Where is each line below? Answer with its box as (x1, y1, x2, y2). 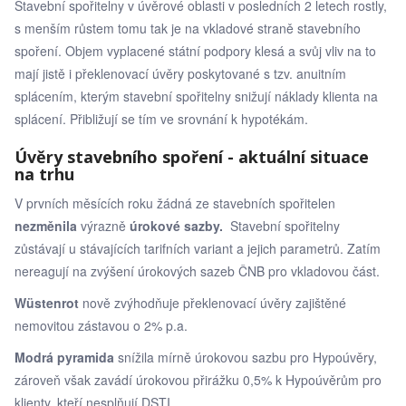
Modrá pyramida (14, 347, 114, 366)
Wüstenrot (14, 293, 79, 312)
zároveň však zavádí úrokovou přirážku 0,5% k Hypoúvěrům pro (14, 370, 382, 389)
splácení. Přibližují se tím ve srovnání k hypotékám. (14, 109, 308, 128)
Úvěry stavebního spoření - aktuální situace (14, 145, 369, 168)
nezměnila (14, 216, 77, 235)
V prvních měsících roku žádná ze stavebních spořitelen (14, 193, 335, 212)
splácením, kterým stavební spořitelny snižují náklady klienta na (14, 86, 378, 105)
